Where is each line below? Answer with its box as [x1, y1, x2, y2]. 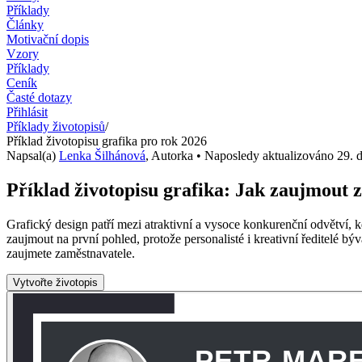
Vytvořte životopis [13, 276, 98, 288]
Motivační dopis [6, 32, 89, 46]
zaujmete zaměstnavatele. [6, 246, 135, 260]
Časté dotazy [6, 90, 72, 104]
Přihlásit [6, 104, 48, 119]
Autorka [151, 148, 193, 162]
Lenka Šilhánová [59, 148, 145, 162]
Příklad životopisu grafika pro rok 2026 [6, 133, 207, 148]
